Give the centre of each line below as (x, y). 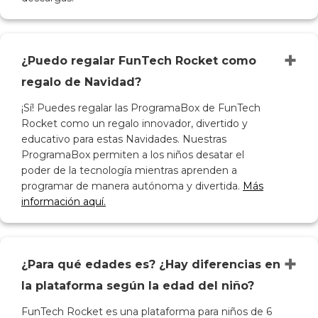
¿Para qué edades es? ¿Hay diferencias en (151, 265)
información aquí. (64, 202)
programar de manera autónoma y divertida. (132, 186)
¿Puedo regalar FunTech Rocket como (139, 61)
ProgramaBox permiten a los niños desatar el (133, 155)
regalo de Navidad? (81, 82)
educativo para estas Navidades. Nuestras (124, 139)
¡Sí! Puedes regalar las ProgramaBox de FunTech (141, 108)
